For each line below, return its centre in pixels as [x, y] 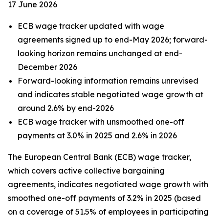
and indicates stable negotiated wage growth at [110, 94]
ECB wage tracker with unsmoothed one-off [101, 122]
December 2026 [47, 67]
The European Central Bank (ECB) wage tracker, [99, 157]
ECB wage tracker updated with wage [91, 26]
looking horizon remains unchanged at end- [100, 53]
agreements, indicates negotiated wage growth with [108, 184]
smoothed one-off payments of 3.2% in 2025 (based [104, 198]
